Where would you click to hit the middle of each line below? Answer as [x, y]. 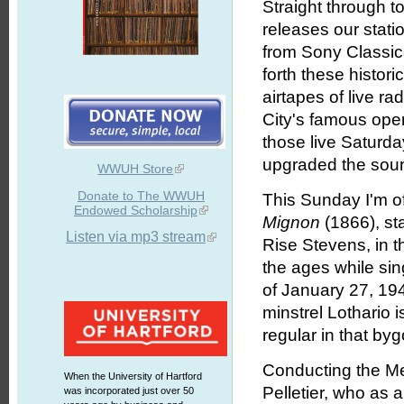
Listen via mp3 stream [135, 237]
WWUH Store [136, 169]
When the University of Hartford [133, 376]
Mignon [294, 223]
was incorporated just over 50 [129, 390]
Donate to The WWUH [141, 196]
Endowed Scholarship [135, 210]
